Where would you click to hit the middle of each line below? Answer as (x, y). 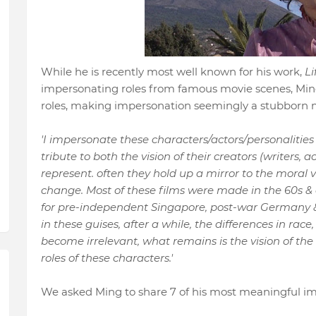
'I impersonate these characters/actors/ (144, 140)
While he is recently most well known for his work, (173, 72)
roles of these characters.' (107, 258)
